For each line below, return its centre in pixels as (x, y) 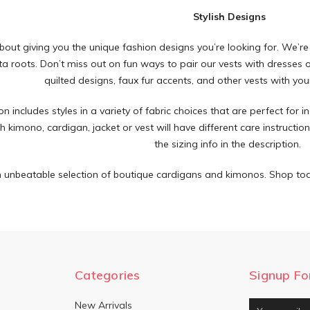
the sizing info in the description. (229, 144)
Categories (108, 275)
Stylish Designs (229, 16)
